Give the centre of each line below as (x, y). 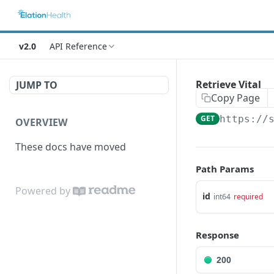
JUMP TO (37, 85)
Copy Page (235, 98)
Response (217, 235)
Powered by (43, 191)
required (248, 197)
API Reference (78, 46)
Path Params (225, 169)
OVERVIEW (42, 122)
